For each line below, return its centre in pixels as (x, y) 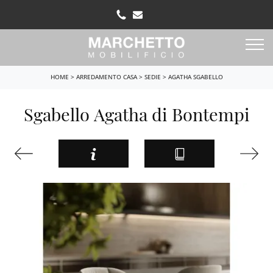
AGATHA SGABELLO (195, 77)
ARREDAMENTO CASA (106, 77)
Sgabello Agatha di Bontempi (136, 114)
